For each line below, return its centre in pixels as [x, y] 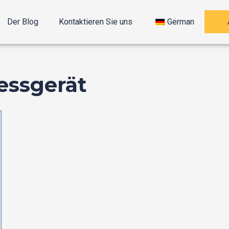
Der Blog [23, 22]
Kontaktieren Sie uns [96, 22]
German [181, 22]
